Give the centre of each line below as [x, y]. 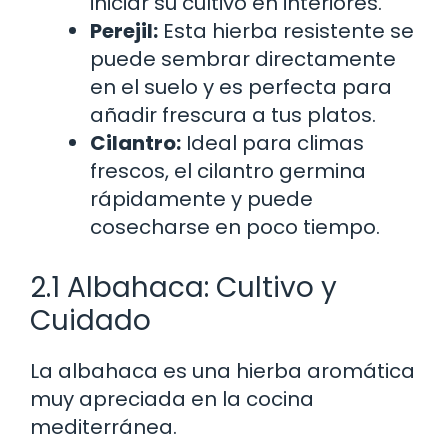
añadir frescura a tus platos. [233, 114]
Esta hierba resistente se [286, 30]
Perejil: [124, 30]
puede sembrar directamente [243, 58]
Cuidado [90, 320]
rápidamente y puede [201, 198]
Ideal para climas [272, 142]
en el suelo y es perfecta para [241, 86]
